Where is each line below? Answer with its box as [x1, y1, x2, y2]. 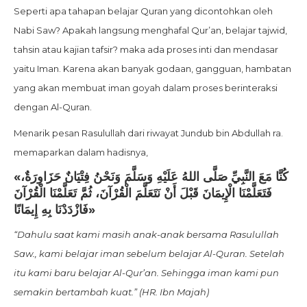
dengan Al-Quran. [14, 101, 92, 113]
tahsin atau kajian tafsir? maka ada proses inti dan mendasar [14, 44, 278, 56]
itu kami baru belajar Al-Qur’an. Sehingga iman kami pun [14, 267, 279, 279]
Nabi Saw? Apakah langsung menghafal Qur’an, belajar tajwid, [14, 25, 287, 36]
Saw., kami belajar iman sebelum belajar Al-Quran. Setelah [14, 248, 284, 260]
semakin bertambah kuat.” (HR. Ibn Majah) [14, 286, 209, 298]
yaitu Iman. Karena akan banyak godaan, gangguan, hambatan [14, 63, 291, 75]
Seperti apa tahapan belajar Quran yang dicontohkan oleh [14, 5, 273, 17]
